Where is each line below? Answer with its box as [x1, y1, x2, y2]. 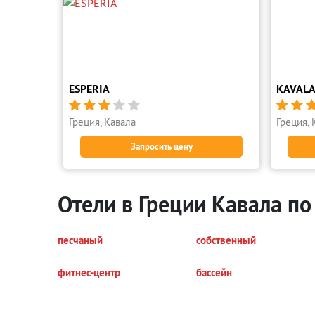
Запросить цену [130, 141, 193, 153]
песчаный [58, 233, 103, 247]
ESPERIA [69, 82, 110, 96]
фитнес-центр [58, 266, 120, 279]
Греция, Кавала [69, 115, 136, 129]
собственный [195, 233, 256, 247]
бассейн [195, 266, 232, 279]
